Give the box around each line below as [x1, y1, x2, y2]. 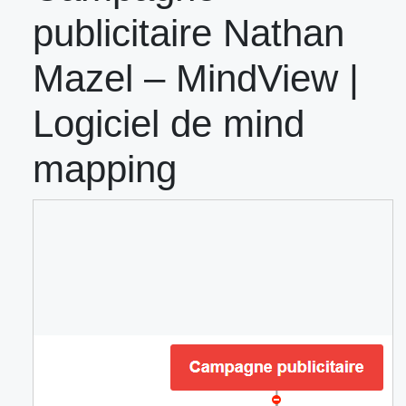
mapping [33, 148, 177, 191]
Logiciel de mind [33, 102, 304, 146]
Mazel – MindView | [33, 57, 359, 101]
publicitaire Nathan [33, 12, 344, 55]
